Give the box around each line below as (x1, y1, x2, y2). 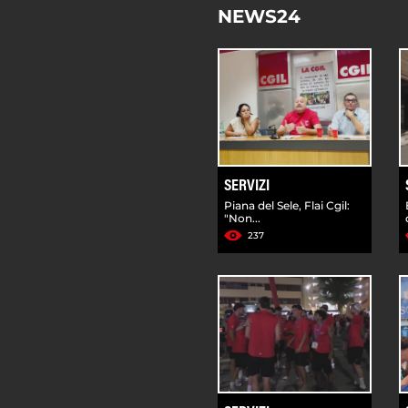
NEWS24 (218, 5, 301, 27)
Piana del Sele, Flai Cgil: (224, 198, 350, 212)
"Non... (224, 210, 260, 225)
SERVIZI (224, 178, 270, 195)
